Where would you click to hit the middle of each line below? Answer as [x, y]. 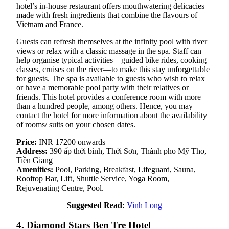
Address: [32, 151]
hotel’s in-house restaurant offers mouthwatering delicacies [110, 6]
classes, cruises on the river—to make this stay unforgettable [113, 69]
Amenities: [35, 169]
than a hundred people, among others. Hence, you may [105, 106]
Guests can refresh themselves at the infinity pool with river [112, 41]
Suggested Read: [96, 205]
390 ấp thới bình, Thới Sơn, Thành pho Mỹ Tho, [127, 151]
